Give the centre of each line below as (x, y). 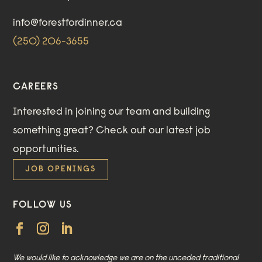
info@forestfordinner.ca (68, 24)
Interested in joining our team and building (112, 113)
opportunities (45, 150)
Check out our (131, 131)
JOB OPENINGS (61, 170)
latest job (189, 131)
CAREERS (36, 87)
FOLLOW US (43, 205)
